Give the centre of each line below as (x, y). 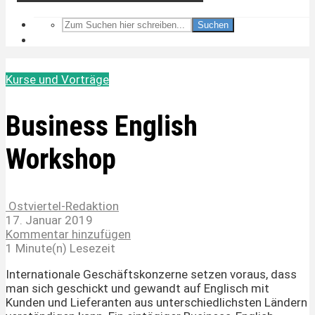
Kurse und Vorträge (57, 79)
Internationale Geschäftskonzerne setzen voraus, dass (151, 275)
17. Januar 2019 (49, 220)
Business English (102, 127)
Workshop (61, 160)
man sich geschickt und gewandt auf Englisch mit (137, 289)
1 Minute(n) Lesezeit (60, 249)
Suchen (213, 25)
